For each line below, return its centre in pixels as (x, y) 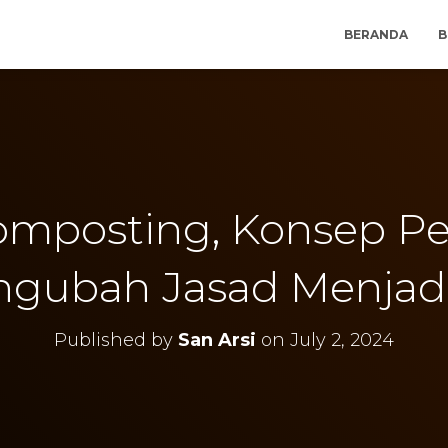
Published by (116, 340)
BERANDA (376, 34)
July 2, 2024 (342, 340)
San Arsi (217, 340)
